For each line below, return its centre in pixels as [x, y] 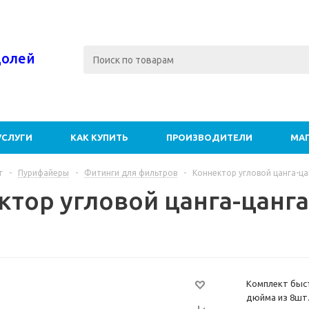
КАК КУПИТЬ [99, 137]
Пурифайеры [43, 173]
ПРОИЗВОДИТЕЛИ [209, 137]
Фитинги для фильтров [131, 173]
